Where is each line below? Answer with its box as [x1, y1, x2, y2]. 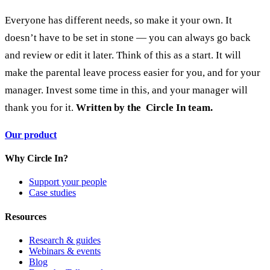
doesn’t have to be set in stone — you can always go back [5, 32, 251, 44]
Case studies [29, 187, 76, 198]
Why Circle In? [5, 153, 68, 163]
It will [216, 49, 241, 61]
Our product [5, 129, 57, 140]
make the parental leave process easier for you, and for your [5, 67, 260, 79]
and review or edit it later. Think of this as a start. [5, 49, 213, 61]
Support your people [29, 177, 107, 187]
